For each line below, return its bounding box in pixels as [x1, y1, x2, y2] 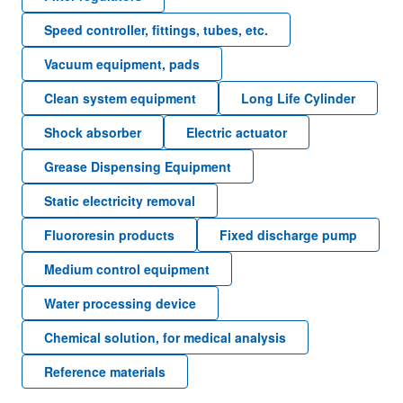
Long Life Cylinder [241, 89, 355, 107]
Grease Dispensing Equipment [44, 157, 231, 175]
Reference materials [44, 363, 166, 381]
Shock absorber [44, 123, 141, 141]
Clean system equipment [44, 89, 196, 107]
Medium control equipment [44, 260, 210, 278]
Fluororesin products [44, 226, 175, 244]
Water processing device [44, 294, 196, 312]
